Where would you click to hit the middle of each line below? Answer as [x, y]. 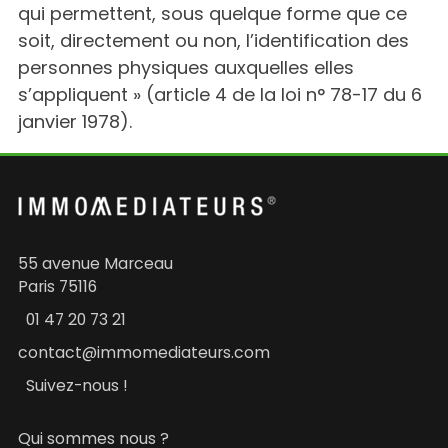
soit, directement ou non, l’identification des [213, 40]
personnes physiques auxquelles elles [186, 67]
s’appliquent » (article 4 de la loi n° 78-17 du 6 [220, 94]
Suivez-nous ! [77, 385]
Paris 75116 [57, 286]
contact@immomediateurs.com [144, 352]
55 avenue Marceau [95, 263]
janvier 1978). [75, 121]
